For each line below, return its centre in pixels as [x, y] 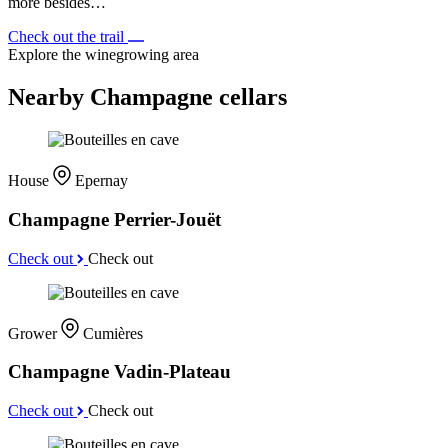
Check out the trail [68, 37]
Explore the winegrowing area [103, 55]
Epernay [101, 181]
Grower [34, 333]
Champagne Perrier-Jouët [114, 219]
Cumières [113, 333]
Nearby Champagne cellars [147, 97]
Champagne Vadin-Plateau [119, 372]
